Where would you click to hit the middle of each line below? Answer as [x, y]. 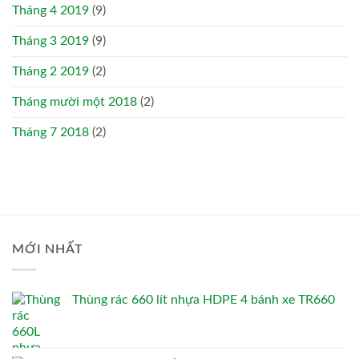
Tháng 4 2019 [50, 11]
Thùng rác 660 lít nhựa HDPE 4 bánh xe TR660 [204, 299]
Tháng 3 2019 [50, 41]
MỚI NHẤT [48, 250]
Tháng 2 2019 [50, 72]
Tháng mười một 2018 [75, 102]
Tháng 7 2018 [50, 133]
